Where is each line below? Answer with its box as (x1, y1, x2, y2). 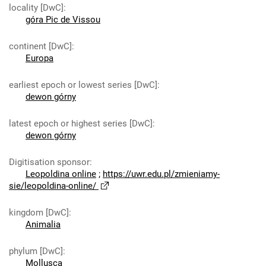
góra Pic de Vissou (26, 14, 100, 25)
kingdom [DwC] (9, 207, 69, 218)
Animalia (26, 219, 61, 230)
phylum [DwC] (9, 246, 63, 256)
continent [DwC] (9, 41, 72, 52)
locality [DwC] (9, 2, 64, 13)
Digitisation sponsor (9, 157, 90, 167)
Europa (26, 53, 53, 64)
